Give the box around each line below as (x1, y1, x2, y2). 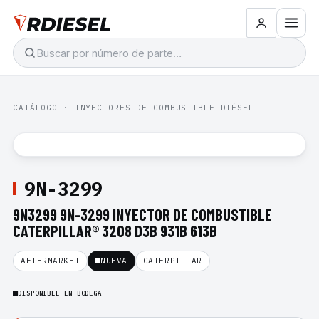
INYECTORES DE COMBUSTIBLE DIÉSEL (74, 103, 254, 113)
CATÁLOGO (13, 103, 58, 113)
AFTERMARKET (21, 256, 80, 266)
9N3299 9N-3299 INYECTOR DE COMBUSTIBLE (13, 205, 272, 224)
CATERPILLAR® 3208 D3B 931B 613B (13, 221, 217, 240)
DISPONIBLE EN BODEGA (18, 289, 102, 297)
